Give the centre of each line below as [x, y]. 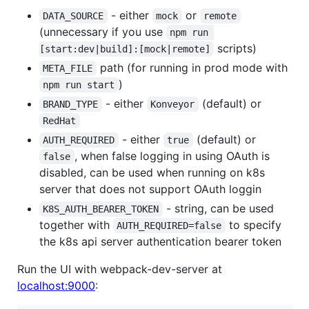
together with [76, 225]
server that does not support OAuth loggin [150, 189]
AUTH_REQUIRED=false [169, 225]
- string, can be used [220, 208]
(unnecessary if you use [103, 31]
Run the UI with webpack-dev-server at [120, 269]
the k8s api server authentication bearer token [160, 241]
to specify [255, 225]
